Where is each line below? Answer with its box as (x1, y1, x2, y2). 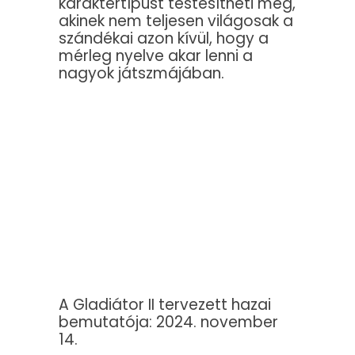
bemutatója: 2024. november (59, 311, 278, 334)
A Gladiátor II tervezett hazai (59, 294, 271, 316)
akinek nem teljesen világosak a (59, 10, 293, 32)
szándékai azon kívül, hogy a (59, 28, 269, 50)
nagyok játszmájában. (59, 63, 224, 85)
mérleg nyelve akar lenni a (59, 45, 253, 67)
